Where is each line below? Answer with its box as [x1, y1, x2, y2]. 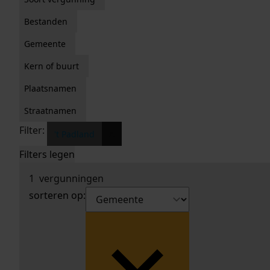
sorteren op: [29, 189, 86, 202]
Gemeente [24, 38, 66, 49]
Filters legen [19, 148, 75, 161]
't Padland [54, 128, 95, 140]
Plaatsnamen [24, 83, 77, 94]
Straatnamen [24, 105, 77, 116]
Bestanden [24, 16, 67, 27]
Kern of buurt [24, 60, 79, 72]
